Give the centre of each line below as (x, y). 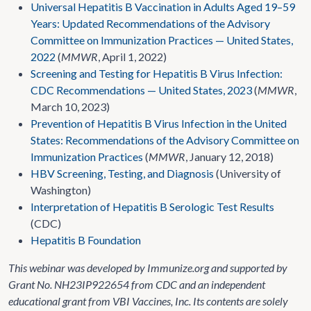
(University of (247, 174)
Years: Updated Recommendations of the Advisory (150, 24)
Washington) (61, 190)
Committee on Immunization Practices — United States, (162, 40)
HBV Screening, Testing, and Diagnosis (122, 174)
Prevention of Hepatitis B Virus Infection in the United (159, 124)
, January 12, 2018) (229, 157)
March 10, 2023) (70, 107)
